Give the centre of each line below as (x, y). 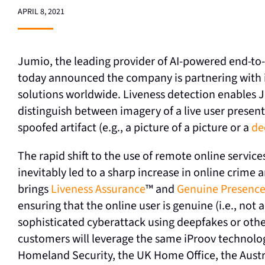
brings (34, 189)
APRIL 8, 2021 (41, 12)
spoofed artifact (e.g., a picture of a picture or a (134, 128)
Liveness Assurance (98, 189)
